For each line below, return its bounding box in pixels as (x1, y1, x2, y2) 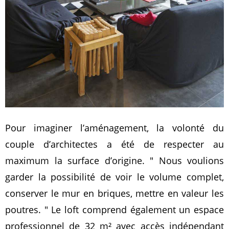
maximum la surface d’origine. (5, 154, 150, 167)
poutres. (5, 203, 44, 216)
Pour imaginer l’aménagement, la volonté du (5, 121, 224, 134)
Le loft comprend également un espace (48, 203, 224, 216)
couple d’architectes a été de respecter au (5, 138, 224, 150)
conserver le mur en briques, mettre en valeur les (5, 187, 224, 199)
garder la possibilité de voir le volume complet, (5, 170, 224, 183)
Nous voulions (153, 154, 224, 167)
